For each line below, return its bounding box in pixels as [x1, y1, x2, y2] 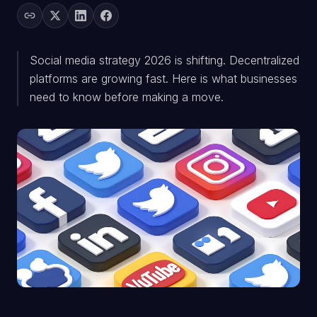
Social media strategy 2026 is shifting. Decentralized [30, 53, 299, 67]
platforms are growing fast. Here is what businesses [30, 71, 297, 86]
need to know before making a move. [30, 90, 224, 104]
